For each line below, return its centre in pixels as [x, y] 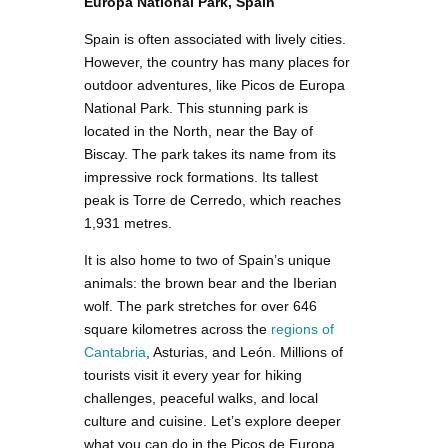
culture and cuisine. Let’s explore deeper [212, 421]
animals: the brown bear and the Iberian [210, 283]
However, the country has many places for [217, 62]
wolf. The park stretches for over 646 [200, 306]
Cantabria [115, 352]
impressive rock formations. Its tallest [201, 177]
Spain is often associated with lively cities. [215, 39]
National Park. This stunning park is [196, 108]
